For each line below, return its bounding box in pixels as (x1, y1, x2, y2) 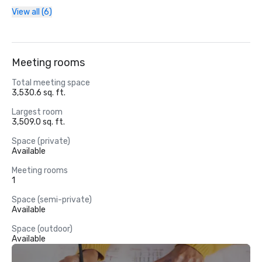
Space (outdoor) (12, 224, 73, 234)
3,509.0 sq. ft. (12, 117, 65, 127)
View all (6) (12, 7, 52, 17)
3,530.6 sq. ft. (12, 88, 65, 98)
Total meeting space (12, 78, 90, 88)
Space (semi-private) (12, 195, 92, 205)
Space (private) (12, 136, 70, 146)
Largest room (12, 107, 63, 117)
